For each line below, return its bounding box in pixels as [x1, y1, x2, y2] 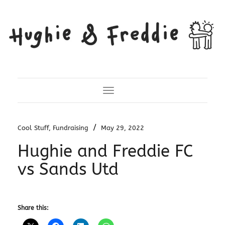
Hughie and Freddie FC [17, 141, 193, 161]
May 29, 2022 [100, 124, 144, 132]
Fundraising [52, 124, 88, 132]
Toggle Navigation [108, 87, 169, 96]
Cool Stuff [17, 124, 49, 132]
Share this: [17, 204, 49, 211]
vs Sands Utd [17, 159, 119, 179]
